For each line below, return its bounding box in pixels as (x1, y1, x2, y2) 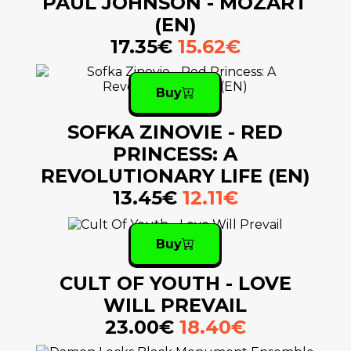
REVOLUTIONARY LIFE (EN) (40, 165, 310, 188)
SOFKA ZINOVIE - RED (67, 121, 284, 144)
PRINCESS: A (113, 143, 238, 166)
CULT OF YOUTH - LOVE (59, 272, 291, 295)
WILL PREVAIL (103, 294, 248, 317)
